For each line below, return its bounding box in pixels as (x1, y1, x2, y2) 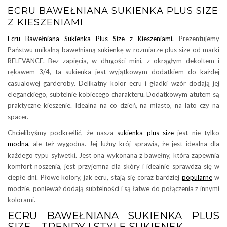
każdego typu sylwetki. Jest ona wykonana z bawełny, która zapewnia (8, 151, 219, 160)
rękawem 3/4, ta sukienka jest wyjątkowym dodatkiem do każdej (8, 68, 219, 77)
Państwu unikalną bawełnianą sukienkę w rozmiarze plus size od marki (8, 46, 219, 54)
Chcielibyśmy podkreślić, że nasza (8, 129, 118, 137)
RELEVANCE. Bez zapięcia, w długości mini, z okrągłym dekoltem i (8, 57, 219, 65)
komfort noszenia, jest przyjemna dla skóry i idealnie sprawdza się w (8, 162, 219, 171)
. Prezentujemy (172, 34, 219, 43)
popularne (181, 173, 212, 182)
